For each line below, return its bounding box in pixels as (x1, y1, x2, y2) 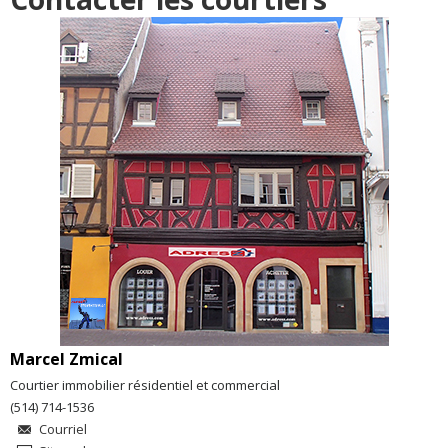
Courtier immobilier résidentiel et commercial (10, 375, 280, 394)
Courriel (39, 419, 87, 438)
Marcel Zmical (10, 347, 123, 370)
